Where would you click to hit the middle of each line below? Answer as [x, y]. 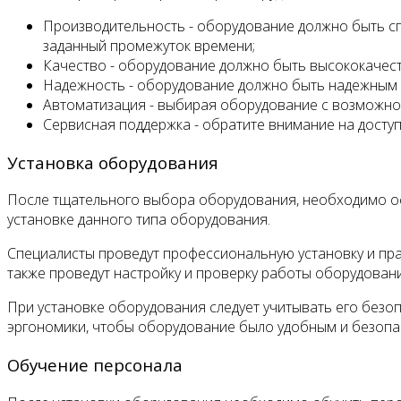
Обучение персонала [95, 365]
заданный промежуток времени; [149, 46]
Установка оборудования [113, 162]
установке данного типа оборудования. [139, 220]
